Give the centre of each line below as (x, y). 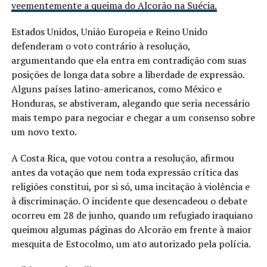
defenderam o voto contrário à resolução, (100, 46)
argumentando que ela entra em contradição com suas (128, 60)
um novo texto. (44, 131)
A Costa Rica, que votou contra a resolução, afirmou (122, 158)
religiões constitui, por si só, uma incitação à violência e (130, 186)
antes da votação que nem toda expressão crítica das (125, 172)
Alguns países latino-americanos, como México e (116, 89)
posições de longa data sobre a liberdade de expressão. (128, 74)
